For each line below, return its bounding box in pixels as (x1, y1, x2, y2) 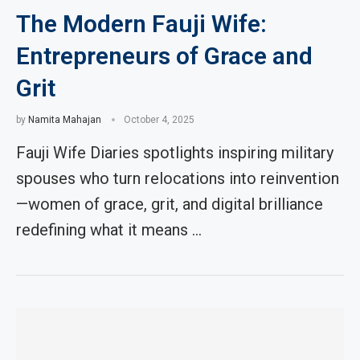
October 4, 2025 (124, 114, 194, 125)
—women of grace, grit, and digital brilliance (16, 194, 323, 214)
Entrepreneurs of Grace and (16, 42, 313, 70)
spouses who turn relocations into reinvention (16, 169, 339, 188)
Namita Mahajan (28, 114, 101, 125)
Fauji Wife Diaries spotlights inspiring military (16, 143, 333, 162)
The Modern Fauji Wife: (16, 10, 267, 38)
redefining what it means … (16, 220, 202, 239)
